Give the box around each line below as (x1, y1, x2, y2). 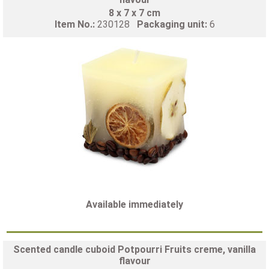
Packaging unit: (136, 18, 210, 30)
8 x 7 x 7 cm (109, 7, 160, 19)
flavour (118, 255, 151, 267)
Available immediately (86, 198, 183, 210)
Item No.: (54, 18, 97, 30)
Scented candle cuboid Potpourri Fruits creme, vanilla (13, 243, 256, 255)
